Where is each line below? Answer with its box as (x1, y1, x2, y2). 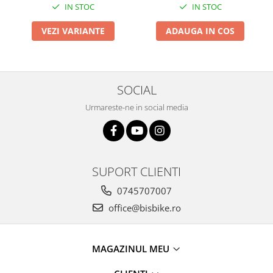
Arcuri (9, 7, 34, 19)
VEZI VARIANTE (41, 25, 105, 37)
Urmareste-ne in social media (85, 102, 188, 113)
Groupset (9, 23, 48, 35)
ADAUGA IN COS (166, 25, 235, 37)
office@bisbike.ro (105, 202, 181, 214)
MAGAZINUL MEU (92, 243, 172, 255)
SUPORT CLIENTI (92, 163, 181, 180)
